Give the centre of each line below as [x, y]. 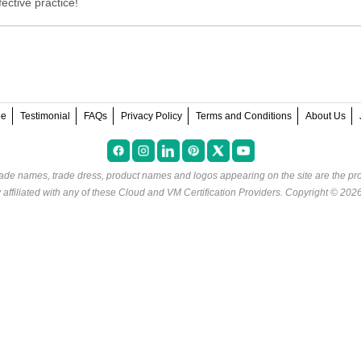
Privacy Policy [151, 116]
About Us [325, 116]
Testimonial [45, 116]
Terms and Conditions [243, 116]
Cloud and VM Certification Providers [199, 193]
